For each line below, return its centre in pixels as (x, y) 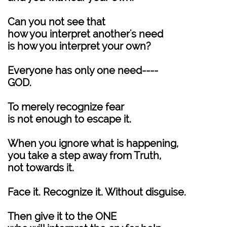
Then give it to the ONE (62, 216)
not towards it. (41, 168)
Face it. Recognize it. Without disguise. (97, 192)
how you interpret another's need (85, 34)
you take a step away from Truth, (84, 156)
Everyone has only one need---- (83, 70)
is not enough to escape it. (69, 119)
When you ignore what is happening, (93, 143)
